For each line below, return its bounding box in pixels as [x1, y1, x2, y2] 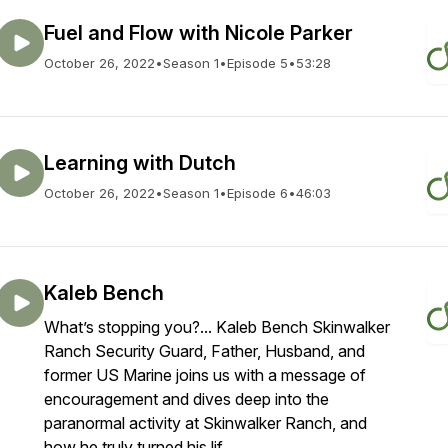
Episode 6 [227, 185, 288, 201]
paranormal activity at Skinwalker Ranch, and [44, 413, 367, 433]
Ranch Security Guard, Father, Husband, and [44, 341, 365, 361]
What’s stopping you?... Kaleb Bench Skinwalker [44, 317, 390, 337]
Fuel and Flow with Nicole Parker [44, 21, 353, 45]
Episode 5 [227, 55, 288, 71]
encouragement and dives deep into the [44, 389, 329, 409]
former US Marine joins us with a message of [44, 365, 366, 385]
